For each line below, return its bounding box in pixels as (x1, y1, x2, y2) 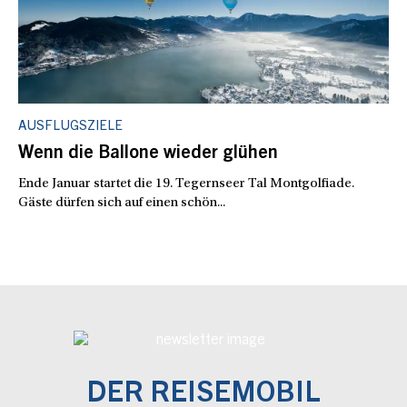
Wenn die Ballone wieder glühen (18, 145, 278, 164)
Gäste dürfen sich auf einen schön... (18, 196, 225, 210)
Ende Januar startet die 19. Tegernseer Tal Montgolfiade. (18, 177, 354, 191)
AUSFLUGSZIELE (18, 120, 123, 134)
